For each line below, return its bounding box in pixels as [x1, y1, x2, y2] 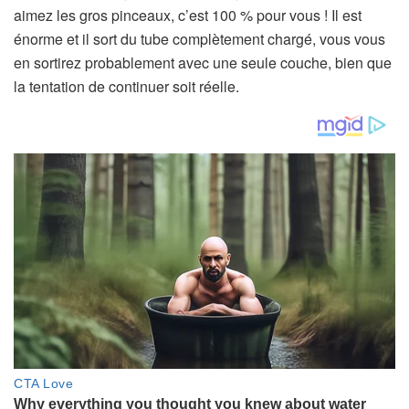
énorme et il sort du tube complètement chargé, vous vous [14, 28, 385, 50]
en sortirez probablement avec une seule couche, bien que [14, 52, 392, 74]
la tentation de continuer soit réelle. [14, 76, 239, 98]
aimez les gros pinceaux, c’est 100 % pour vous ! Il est [14, 5, 362, 26]
